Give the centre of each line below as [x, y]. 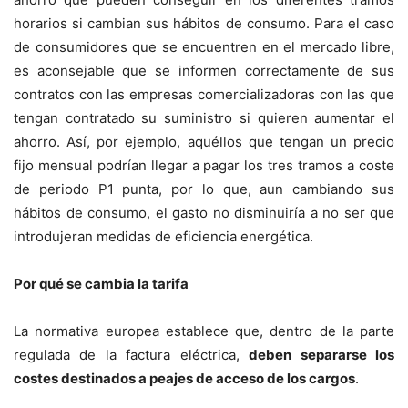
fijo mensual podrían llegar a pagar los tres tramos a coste [204, 166]
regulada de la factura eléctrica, [132, 355]
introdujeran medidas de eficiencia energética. [163, 237]
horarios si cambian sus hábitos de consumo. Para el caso [204, 24]
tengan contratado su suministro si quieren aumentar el [204, 118]
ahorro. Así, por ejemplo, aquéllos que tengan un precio [204, 142]
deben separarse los [322, 355]
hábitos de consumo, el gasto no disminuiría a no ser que [204, 213]
